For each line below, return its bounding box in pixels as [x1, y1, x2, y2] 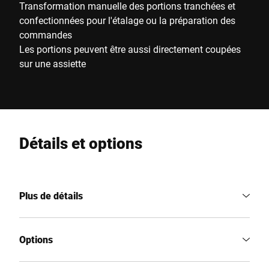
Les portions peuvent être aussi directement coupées [19, 43, 241, 55]
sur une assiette [19, 57, 86, 70]
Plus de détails [19, 189, 83, 202]
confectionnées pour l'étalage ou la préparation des [19, 14, 235, 26]
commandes [19, 28, 72, 41]
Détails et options [19, 133, 142, 153]
